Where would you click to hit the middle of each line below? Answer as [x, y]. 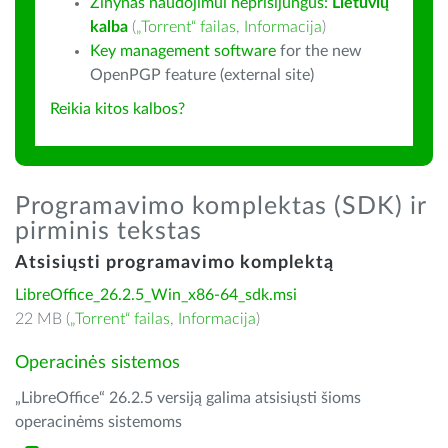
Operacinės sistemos [97, 363]
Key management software [183, 51]
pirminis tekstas [108, 231]
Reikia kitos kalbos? [117, 109]
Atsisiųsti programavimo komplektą [174, 263]
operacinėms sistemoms [98, 422]
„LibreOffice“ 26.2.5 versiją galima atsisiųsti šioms [188, 398]
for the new [319, 51]
